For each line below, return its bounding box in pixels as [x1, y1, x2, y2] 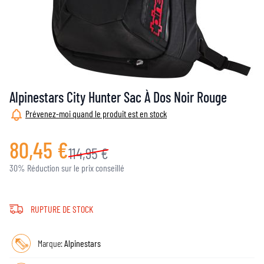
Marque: [38, 237, 64, 249]
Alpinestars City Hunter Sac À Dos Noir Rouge [9, 88, 227, 105]
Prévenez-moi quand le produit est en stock [25, 108, 167, 119]
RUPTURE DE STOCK [31, 203, 93, 214]
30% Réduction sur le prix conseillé [9, 161, 124, 173]
